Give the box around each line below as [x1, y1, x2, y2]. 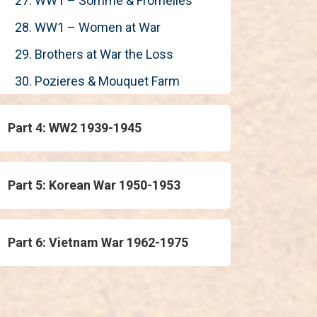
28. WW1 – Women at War [15, 20, 161, 35]
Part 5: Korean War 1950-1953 [8, 178, 180, 192]
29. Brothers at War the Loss [15, 47, 173, 62]
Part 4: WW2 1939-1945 [8, 120, 142, 135]
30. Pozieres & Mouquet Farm [15, 74, 180, 88]
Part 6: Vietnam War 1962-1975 [8, 235, 188, 250]
